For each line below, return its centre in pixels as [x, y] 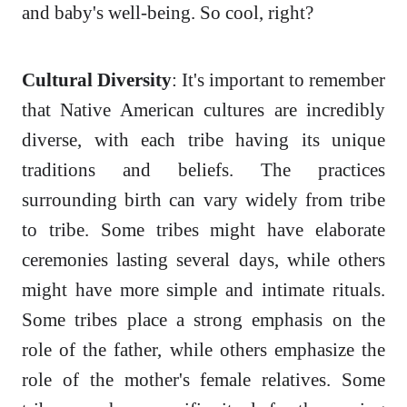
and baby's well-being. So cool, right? [168, 13]
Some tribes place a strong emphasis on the [203, 320]
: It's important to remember [278, 80]
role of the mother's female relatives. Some [203, 380]
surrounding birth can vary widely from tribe [203, 200]
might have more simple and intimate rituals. [203, 290]
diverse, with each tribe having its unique [203, 140]
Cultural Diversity [97, 80]
